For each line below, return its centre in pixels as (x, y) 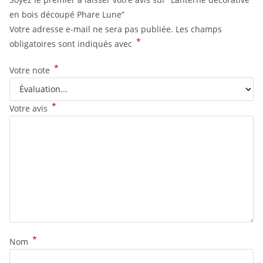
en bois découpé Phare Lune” (67, 14)
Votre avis (30, 108)
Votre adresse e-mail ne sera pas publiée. (91, 29)
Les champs (199, 29)
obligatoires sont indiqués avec (72, 43)
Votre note (31, 70)
